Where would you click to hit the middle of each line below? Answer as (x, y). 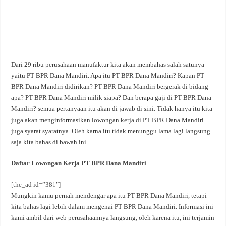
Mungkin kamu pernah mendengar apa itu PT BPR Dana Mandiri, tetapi (109, 195)
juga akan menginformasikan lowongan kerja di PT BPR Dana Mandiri (108, 120)
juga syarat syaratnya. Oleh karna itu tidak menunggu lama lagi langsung (111, 131)
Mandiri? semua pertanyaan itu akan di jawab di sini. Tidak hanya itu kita (112, 109)
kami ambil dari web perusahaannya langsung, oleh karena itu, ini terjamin (113, 218)
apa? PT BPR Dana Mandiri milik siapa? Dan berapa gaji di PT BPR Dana (111, 98)
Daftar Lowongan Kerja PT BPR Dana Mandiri (79, 163)
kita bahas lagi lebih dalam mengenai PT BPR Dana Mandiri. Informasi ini (112, 207)
